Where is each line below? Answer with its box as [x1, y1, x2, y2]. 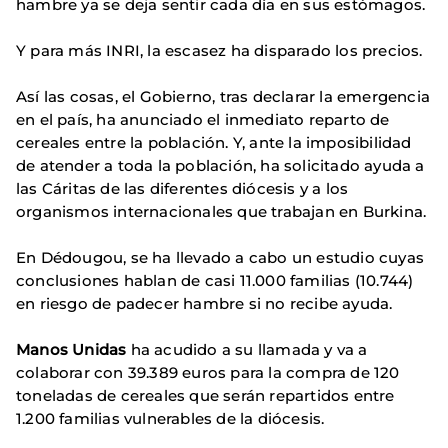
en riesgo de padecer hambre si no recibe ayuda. [16, 294, 393, 313]
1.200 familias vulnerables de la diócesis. [16, 409, 325, 428]
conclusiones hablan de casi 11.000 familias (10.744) [16, 271, 414, 290]
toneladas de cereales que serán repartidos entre [16, 386, 395, 405]
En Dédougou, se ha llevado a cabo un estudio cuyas [16, 248, 425, 267]
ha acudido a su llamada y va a [126, 340, 368, 359]
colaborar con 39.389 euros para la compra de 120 [16, 363, 400, 382]
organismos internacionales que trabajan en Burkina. [16, 202, 427, 221]
